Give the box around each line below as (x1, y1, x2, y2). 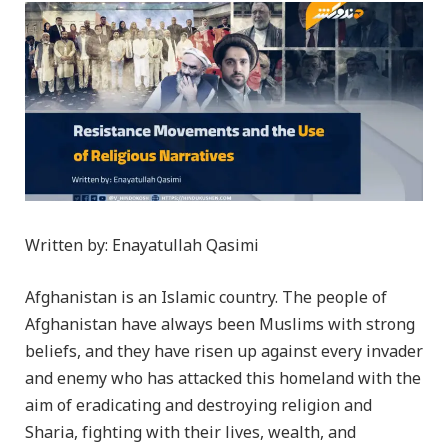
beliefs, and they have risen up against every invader (25, 334, 423, 369)
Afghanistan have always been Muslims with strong (25, 307, 415, 342)
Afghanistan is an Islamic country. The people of (25, 280, 387, 315)
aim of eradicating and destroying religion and (25, 388, 372, 423)
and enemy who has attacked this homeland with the (25, 361, 421, 396)
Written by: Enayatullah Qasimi (25, 229, 259, 263)
